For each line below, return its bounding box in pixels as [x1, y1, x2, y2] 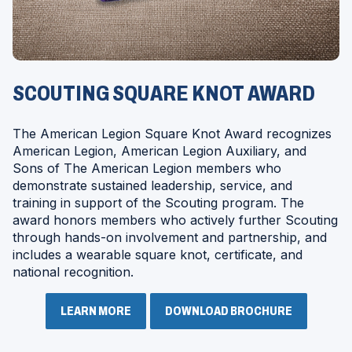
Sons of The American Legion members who [13, 159, 281, 176]
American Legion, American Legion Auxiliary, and [13, 142, 306, 159]
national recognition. [13, 263, 134, 280]
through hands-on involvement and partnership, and [13, 229, 327, 245]
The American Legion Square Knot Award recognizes [13, 125, 332, 141]
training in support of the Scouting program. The [13, 194, 304, 211]
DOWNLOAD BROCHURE [164, 303, 292, 317]
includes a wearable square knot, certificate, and [13, 246, 302, 262]
